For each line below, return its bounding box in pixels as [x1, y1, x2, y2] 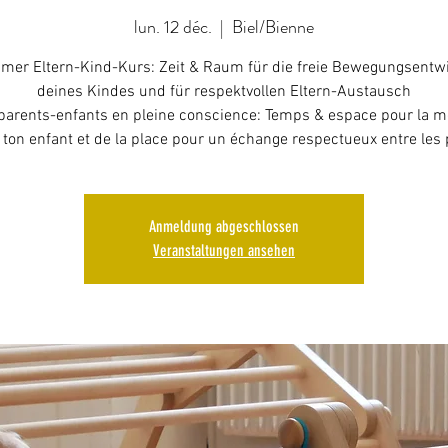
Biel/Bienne [232, 14, 314, 40]
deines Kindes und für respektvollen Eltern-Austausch [37, 82, 411, 102]
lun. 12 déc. [134, 14, 212, 40]
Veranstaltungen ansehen [153, 241, 295, 260]
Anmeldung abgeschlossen [149, 217, 299, 236]
